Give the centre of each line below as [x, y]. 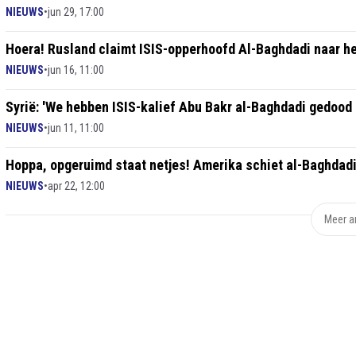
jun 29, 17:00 [76, 12]
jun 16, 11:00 [76, 70]
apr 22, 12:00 [76, 186]
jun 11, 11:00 [76, 128]
